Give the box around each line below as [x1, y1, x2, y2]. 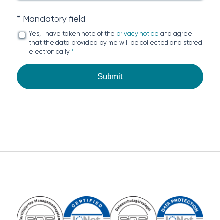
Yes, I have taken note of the [28, 29, 116, 37]
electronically [28, 47, 71, 55]
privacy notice [116, 29, 159, 37]
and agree [158, 29, 192, 37]
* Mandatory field [16, 13, 85, 24]
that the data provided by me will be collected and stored [28, 38, 202, 46]
